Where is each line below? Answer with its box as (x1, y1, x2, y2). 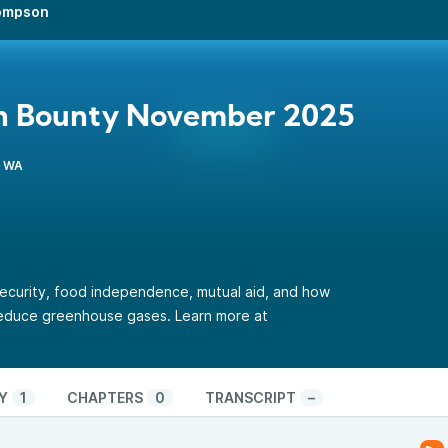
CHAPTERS (67, 389, 143, 406)
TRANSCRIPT (205, 389, 296, 406)
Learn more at (175, 307, 268, 324)
